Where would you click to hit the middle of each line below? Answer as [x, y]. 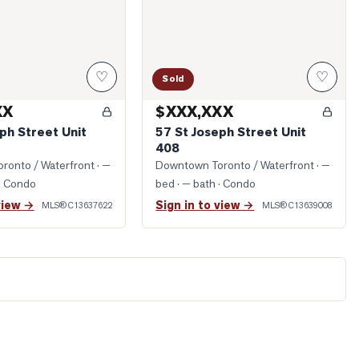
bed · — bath [186, 184]
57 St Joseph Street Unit [231, 132]
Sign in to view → [205, 206]
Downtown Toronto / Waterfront [235, 165]
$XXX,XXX [194, 112]
